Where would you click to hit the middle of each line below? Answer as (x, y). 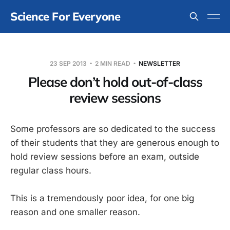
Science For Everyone (65, 16)
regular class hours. (51, 170)
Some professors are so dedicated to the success (113, 129)
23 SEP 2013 (69, 63)
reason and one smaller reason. (75, 212)
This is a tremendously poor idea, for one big (102, 198)
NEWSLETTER (159, 63)
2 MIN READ (113, 63)
